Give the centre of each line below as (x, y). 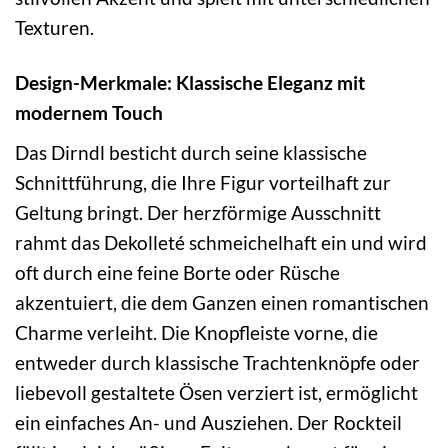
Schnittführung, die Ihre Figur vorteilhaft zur (203, 182)
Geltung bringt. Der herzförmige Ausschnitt (198, 212)
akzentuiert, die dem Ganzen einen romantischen (222, 302)
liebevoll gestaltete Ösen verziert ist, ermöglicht (216, 392)
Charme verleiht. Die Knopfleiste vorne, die (196, 332)
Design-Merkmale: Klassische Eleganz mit (190, 83)
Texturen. (54, 28)
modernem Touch (89, 113)
